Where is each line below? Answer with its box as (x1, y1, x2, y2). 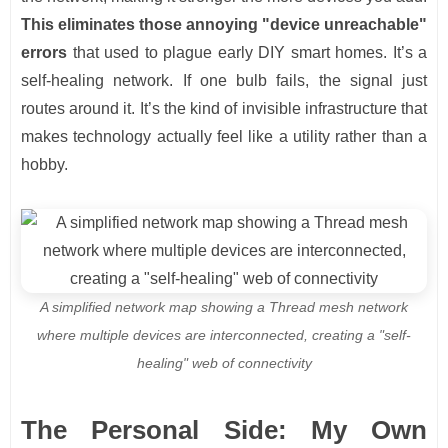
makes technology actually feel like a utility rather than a (21, 128, 427, 146)
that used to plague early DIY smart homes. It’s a (67, 44, 427, 62)
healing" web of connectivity (136, 355, 312, 372)
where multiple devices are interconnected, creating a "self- (37, 327, 411, 344)
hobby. (21, 156, 68, 174)
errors (21, 44, 67, 62)
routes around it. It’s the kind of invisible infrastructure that (21, 100, 427, 118)
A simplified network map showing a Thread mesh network (40, 299, 408, 316)
